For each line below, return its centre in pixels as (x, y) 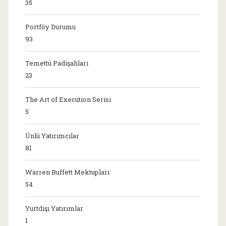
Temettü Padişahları (56, 63)
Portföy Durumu (50, 27)
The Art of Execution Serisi (68, 100)
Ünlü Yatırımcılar (52, 136)
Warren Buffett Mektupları (67, 172)
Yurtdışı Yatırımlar (54, 209)
